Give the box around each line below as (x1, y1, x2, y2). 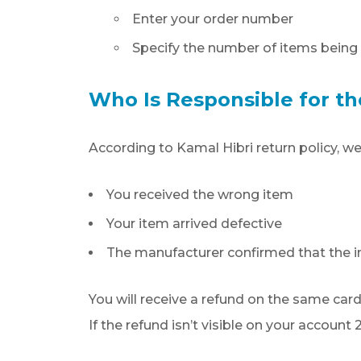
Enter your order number (132, 11, 294, 27)
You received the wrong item (106, 187, 294, 202)
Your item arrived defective (106, 216, 283, 231)
